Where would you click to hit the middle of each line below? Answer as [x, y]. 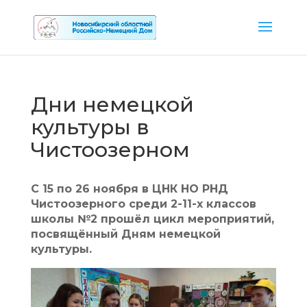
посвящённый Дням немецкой [125, 234]
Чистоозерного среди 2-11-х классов [143, 204]
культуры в [90, 127]
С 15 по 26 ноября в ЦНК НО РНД [129, 189]
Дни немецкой [112, 105]
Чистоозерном [110, 150]
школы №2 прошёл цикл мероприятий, [152, 219]
